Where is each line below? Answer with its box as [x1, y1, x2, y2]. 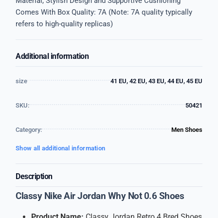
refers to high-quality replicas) [16, 19, 113, 28]
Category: [16, 126, 42, 133]
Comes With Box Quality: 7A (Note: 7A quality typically [16, 8, 192, 17]
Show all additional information [16, 145, 106, 152]
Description [16, 172, 53, 181]
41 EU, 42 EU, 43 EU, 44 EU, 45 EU [110, 77, 202, 85]
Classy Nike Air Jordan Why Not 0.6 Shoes [16, 191, 184, 201]
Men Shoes [171, 126, 202, 133]
